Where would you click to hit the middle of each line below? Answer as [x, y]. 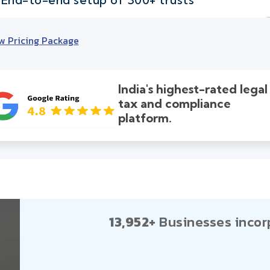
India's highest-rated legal [193, 89]
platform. [145, 118]
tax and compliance [175, 104]
